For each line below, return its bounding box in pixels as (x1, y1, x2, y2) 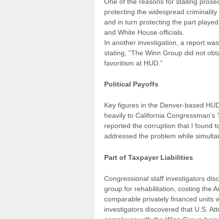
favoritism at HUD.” (104, 59, 163, 67)
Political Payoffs (104, 80, 158, 88)
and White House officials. (104, 28, 184, 36)
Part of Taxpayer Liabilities (104, 153, 193, 161)
